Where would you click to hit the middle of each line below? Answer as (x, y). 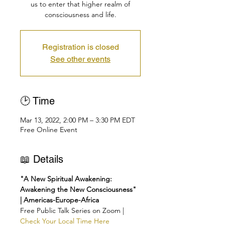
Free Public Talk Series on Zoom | (73, 210)
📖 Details (42, 159)
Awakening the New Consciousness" (79, 189)
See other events (80, 59)
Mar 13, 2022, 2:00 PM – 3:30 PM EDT (78, 120)
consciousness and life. (80, 15)
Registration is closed (80, 47)
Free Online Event (49, 130)
